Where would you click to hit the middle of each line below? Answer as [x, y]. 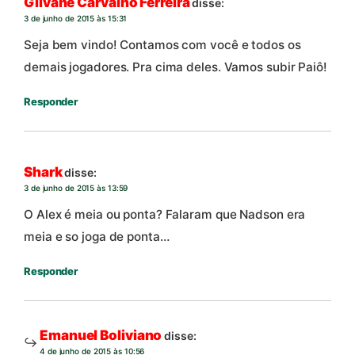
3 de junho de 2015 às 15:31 [76, 18]
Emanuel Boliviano [101, 336]
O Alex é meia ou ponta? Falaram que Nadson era [165, 215]
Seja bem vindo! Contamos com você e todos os [162, 45]
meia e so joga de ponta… [97, 237]
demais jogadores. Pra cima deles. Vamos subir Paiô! [176, 67]
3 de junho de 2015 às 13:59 [76, 187]
